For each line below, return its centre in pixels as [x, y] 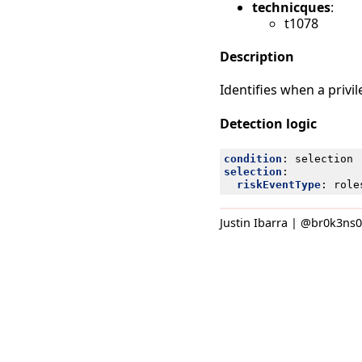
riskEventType [278, 184]
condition [253, 158]
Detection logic [268, 123]
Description [257, 56]
